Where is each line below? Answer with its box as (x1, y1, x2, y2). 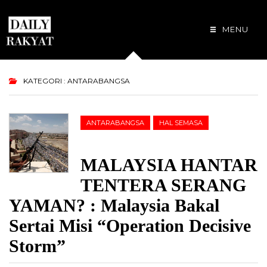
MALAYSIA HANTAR (80, 155, 257, 175)
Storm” (9, 236, 66, 256)
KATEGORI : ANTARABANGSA (21, 76, 130, 85)
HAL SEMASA (159, 119, 203, 127)
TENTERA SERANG (80, 175, 246, 195)
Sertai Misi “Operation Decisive (9, 216, 251, 235)
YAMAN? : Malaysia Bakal (9, 195, 219, 215)
